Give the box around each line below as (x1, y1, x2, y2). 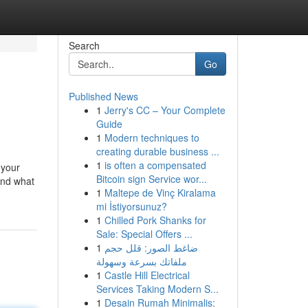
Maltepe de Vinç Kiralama (104, 186, 216, 199)
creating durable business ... (96, 144, 219, 158)
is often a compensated (104, 158, 206, 172)
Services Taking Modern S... (96, 282, 219, 296)
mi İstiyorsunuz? (96, 199, 167, 213)
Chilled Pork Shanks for (104, 213, 206, 227)
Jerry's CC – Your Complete (104, 103, 225, 117)
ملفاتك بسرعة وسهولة (96, 254, 187, 268)
